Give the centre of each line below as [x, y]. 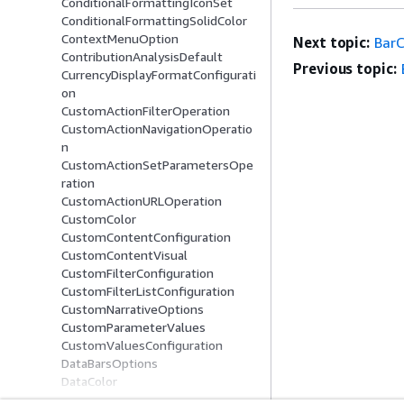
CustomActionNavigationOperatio [157, 129]
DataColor [89, 381]
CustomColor [99, 219]
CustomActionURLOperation [142, 201]
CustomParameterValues [133, 327]
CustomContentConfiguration [146, 237]
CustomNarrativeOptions [133, 309]
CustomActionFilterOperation [146, 111]
